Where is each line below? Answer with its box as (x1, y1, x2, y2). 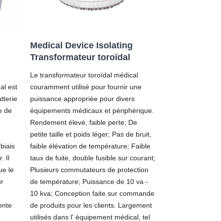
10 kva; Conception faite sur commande (30, 189, 154, 197)
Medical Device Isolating (30, 40, 133, 50)
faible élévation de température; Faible (30, 142, 150, 150)
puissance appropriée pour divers (30, 94, 135, 103)
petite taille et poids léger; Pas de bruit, (30, 130, 151, 138)
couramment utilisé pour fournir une (30, 82, 142, 91)
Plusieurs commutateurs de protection (30, 165, 148, 174)
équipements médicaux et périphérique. (30, 106, 154, 114)
